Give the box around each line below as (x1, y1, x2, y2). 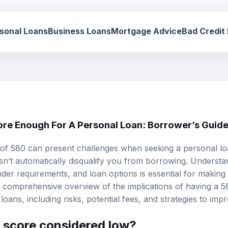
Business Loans (48, 23, 111, 34)
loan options (90, 167, 137, 178)
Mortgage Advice (111, 23, 182, 34)
